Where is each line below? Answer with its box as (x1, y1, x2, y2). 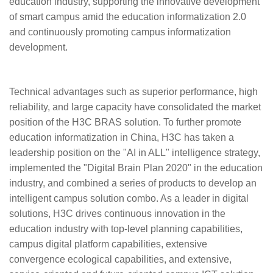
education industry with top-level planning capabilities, (9, 224, 243, 234)
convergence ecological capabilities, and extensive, (9, 254, 232, 264)
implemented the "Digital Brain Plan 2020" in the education (9, 163, 263, 173)
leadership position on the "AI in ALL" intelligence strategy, (9, 147, 260, 158)
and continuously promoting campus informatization (9, 27, 231, 37)
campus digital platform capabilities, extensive (9, 239, 207, 249)
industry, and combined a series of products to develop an (9, 178, 257, 188)
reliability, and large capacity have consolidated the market (9, 102, 261, 112)
